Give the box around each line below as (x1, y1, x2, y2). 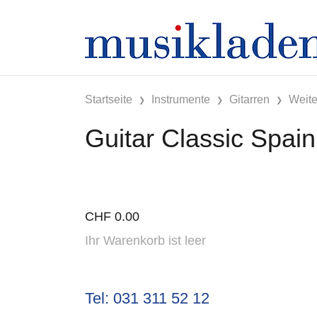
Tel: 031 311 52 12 (85, 289, 209, 307)
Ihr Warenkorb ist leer (85, 233, 206, 248)
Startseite (85, 93, 132, 105)
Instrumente (151, 93, 210, 105)
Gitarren (229, 93, 270, 105)
